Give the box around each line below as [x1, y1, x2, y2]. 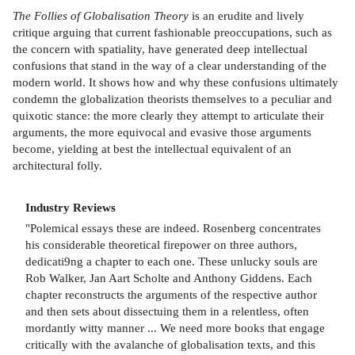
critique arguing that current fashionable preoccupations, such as [13, 25, 332, 39]
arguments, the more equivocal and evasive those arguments [13, 124, 311, 139]
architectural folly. [13, 158, 102, 172]
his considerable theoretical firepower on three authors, [25, 238, 297, 252]
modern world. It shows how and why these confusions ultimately [13, 74, 338, 89]
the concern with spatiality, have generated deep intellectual [13, 41, 307, 55]
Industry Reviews [25, 200, 116, 214]
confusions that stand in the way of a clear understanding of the [13, 58, 326, 72]
